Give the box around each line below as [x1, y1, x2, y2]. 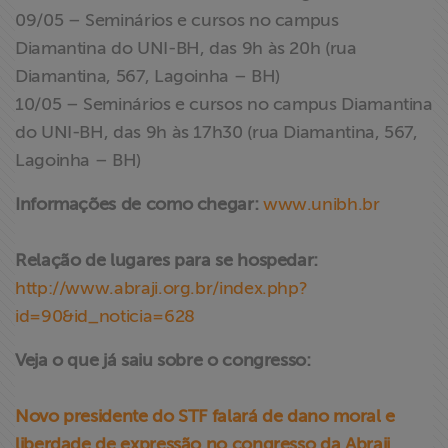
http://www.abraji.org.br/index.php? [15, 278, 308, 298]
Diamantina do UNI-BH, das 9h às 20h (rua [15, 38, 357, 58]
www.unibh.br [262, 194, 380, 214]
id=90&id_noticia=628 [15, 306, 195, 326]
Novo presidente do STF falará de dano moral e [15, 406, 395, 426]
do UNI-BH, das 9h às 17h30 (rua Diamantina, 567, [15, 122, 418, 142]
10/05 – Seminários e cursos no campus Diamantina [15, 94, 433, 114]
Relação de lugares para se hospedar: [15, 250, 319, 270]
